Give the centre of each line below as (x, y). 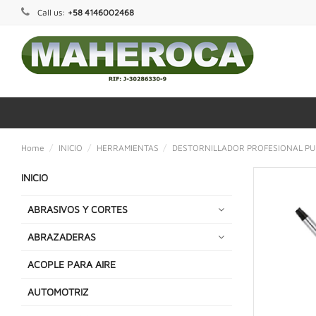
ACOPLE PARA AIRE (72, 264)
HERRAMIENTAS (127, 147)
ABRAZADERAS (62, 236)
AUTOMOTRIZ (58, 291)
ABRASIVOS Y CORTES (78, 209)
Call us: (51, 12)
